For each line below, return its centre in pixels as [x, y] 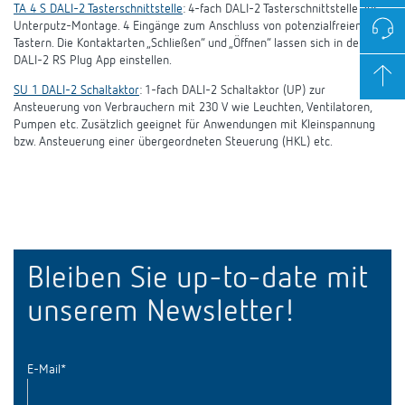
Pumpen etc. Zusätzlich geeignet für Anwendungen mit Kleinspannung [194, 125]
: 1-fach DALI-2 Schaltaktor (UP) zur [232, 91]
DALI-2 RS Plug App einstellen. [93, 61]
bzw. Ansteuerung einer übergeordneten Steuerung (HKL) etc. [176, 142]
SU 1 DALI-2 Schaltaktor [76, 91]
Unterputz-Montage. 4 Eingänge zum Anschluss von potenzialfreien [188, 27]
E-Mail [44, 370]
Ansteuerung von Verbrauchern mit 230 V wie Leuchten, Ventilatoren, [193, 108]
